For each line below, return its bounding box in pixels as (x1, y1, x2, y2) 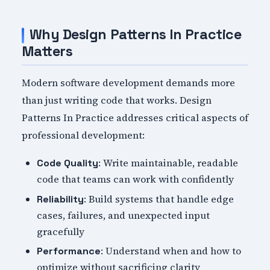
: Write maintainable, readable (98, 155, 239, 169)
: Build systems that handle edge (84, 192, 234, 206)
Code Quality (37, 156, 99, 169)
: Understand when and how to (101, 244, 242, 258)
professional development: (21, 128, 145, 142)
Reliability (37, 192, 84, 206)
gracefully (37, 224, 85, 238)
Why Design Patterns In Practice (29, 25, 242, 43)
